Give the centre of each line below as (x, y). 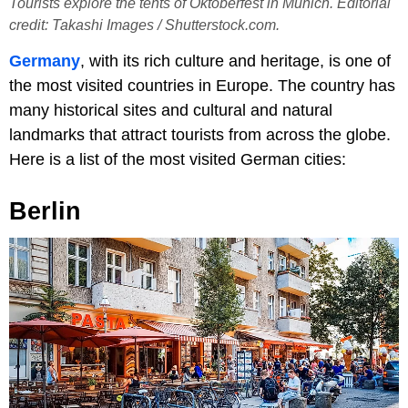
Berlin (45, 211)
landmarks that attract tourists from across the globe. (200, 134)
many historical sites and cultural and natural (171, 110)
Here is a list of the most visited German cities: (178, 159)
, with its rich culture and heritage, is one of (235, 61)
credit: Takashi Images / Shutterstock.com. (144, 24)
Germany (45, 61)
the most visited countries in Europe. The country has (202, 85)
